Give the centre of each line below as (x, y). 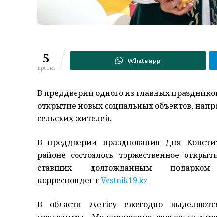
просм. (46, 67)
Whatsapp (144, 60)
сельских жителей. (75, 118)
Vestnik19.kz (124, 180)
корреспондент (69, 180)
